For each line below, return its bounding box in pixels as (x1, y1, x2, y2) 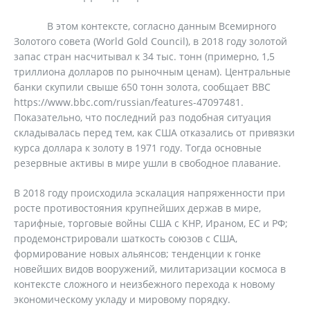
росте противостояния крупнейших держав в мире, (14, 201, 261, 215)
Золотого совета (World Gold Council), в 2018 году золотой (14, 35, 287, 48)
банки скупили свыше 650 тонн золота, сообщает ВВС (14, 80, 271, 93)
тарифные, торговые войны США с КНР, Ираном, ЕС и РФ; (14, 217, 288, 230)
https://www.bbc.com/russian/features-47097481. (14, 95, 244, 109)
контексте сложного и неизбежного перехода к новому (14, 277, 275, 291)
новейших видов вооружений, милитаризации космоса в (14, 262, 286, 275)
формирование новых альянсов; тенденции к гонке (14, 247, 261, 260)
